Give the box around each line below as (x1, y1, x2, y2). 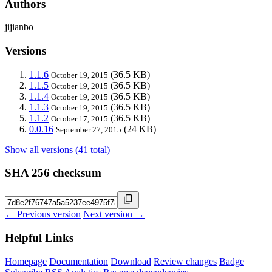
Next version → (83, 209, 144, 220)
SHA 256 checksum (5, 166, 101, 180)
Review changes (154, 256, 217, 267)
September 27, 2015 (56, 124, 121, 134)
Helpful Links (5, 231, 73, 244)
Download (110, 256, 151, 267)
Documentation (49, 256, 108, 267)
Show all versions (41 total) (5, 144, 110, 155)
